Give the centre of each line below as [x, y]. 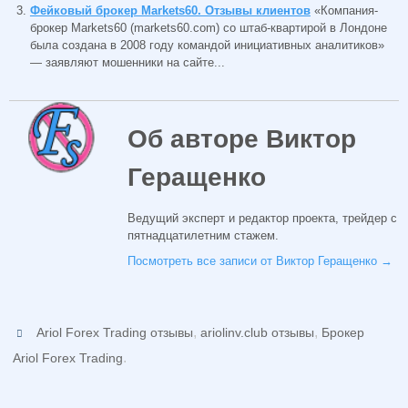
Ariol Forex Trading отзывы [115, 333]
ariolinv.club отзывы [258, 333]
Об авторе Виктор [242, 138]
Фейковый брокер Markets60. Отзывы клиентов [170, 10]
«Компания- [346, 10]
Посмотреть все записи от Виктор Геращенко [254, 261]
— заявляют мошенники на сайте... [127, 62]
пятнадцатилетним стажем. [203, 235]
